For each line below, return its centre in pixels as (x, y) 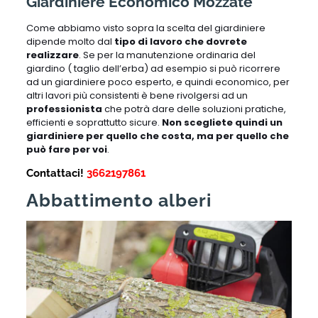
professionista (64, 109)
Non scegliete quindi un (221, 123)
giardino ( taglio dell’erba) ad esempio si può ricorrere (153, 69)
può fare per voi (66, 150)
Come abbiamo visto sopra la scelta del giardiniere (146, 28)
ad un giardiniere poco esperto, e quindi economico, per (158, 82)
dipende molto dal (70, 42)
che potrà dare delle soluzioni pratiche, (194, 109)
